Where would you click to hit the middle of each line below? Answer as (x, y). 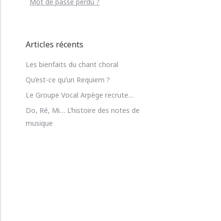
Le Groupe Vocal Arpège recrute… (80, 95)
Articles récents (55, 44)
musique (39, 123)
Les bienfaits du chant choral (72, 64)
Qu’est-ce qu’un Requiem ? (68, 80)
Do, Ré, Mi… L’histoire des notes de (83, 110)
